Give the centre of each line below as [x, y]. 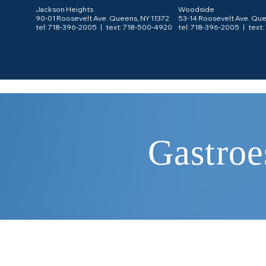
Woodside [197, 9]
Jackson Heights [64, 9]
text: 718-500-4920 [139, 27]
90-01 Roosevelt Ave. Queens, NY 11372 [102, 18]
